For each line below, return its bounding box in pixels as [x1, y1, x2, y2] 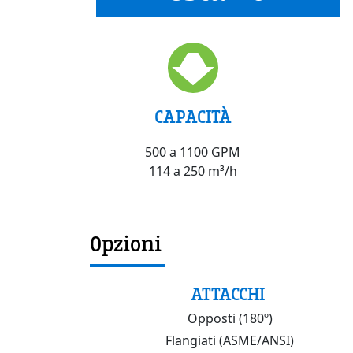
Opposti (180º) [187, 310, 273, 328]
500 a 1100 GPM [145, 143, 240, 162]
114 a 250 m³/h [148, 162, 237, 180]
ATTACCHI [191, 283, 266, 307]
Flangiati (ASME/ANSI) [165, 332, 295, 350]
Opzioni [90, 231, 162, 258]
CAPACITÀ [154, 105, 232, 128]
